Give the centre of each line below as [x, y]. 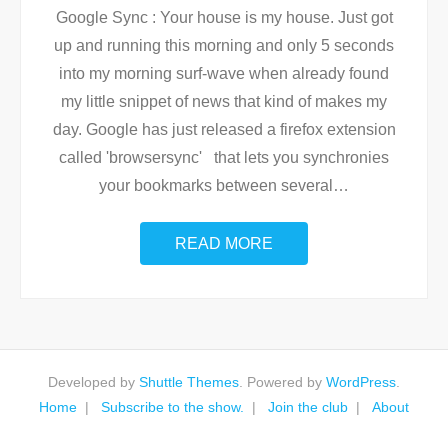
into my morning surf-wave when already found [224, 73]
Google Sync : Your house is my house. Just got [224, 17]
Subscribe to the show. [172, 407]
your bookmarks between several [216, 185]
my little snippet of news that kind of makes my [224, 101]
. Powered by [282, 382]
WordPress [361, 382]
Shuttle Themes [189, 382]
